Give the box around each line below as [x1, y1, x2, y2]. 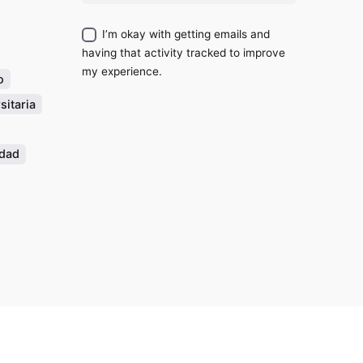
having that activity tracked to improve [82, 46, 285, 60]
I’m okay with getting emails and [101, 28, 270, 41]
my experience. [82, 65, 162, 79]
